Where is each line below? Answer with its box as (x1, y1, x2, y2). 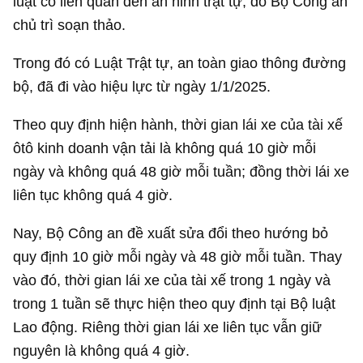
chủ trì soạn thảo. (13, 15, 126, 33)
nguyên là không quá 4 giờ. (13, 342, 190, 360)
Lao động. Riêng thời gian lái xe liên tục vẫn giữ (13, 318, 322, 336)
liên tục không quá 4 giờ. (13, 186, 173, 204)
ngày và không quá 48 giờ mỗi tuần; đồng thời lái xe (13, 163, 350, 181)
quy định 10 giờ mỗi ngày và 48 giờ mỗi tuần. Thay (13, 248, 343, 266)
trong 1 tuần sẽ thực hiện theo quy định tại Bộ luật (13, 295, 336, 313)
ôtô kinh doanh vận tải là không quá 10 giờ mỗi (13, 139, 317, 157)
